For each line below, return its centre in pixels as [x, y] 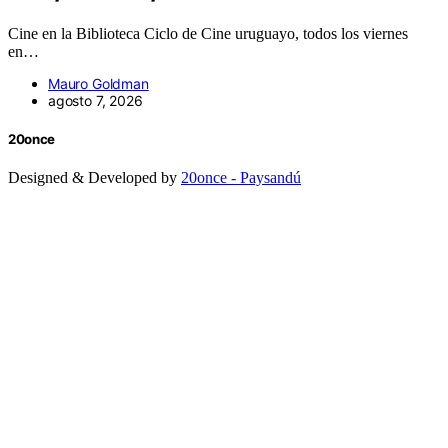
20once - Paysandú [241, 178]
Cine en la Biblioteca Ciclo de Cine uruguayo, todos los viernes [208, 33]
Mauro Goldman [98, 83]
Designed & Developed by [94, 178]
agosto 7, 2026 [95, 100]
